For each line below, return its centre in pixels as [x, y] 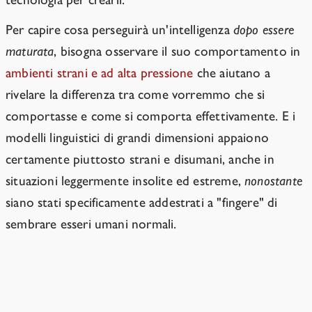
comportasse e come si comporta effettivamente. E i [151, 116]
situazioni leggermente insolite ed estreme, [125, 181]
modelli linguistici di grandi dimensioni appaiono [138, 138]
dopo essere [263, 30]
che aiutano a [232, 73]
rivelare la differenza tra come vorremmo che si [135, 95]
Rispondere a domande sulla [118, 291]
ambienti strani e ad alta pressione [100, 73]
